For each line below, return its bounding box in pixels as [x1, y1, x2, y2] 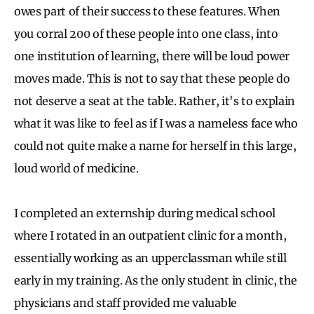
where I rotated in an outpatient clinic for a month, [14, 228, 287, 243]
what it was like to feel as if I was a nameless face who [14, 116, 299, 130]
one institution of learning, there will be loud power [14, 48, 290, 63]
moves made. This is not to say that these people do [14, 71, 290, 86]
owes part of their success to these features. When [14, 4, 280, 18]
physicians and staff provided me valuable [14, 295, 237, 310]
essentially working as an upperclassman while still [14, 250, 287, 265]
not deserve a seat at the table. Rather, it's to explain [14, 93, 296, 108]
